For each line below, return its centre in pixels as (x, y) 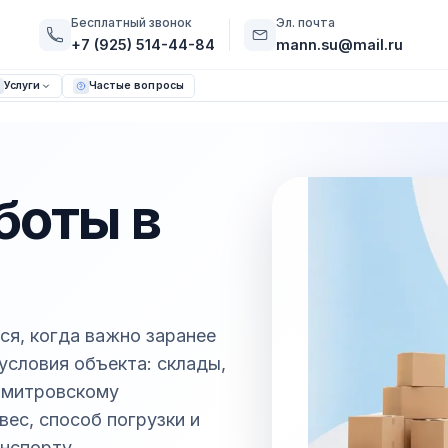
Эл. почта (305, 22)
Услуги (22, 85)
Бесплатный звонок (131, 22)
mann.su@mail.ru (339, 45)
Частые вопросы (136, 85)
